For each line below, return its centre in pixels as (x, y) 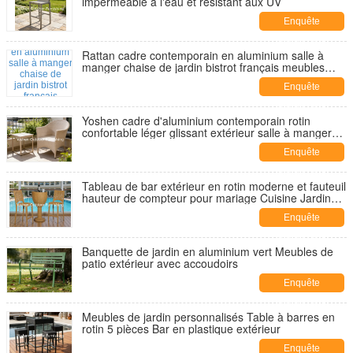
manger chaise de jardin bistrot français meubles (203, 67)
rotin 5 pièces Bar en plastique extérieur (181, 329)
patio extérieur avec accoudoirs (160, 263)
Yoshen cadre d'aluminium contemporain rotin (196, 121)
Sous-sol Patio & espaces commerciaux (180, 210)
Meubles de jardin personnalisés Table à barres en (208, 317)
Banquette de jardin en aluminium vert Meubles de (208, 251)
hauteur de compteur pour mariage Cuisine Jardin (206, 198)
